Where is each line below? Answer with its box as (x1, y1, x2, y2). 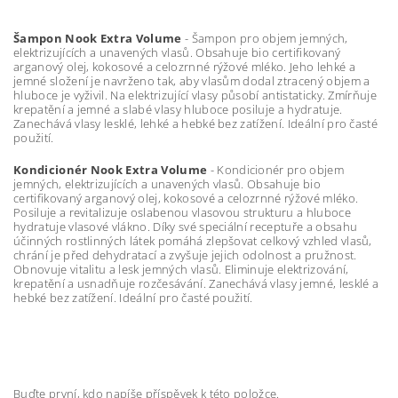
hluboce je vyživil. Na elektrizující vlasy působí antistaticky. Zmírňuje (13, 86, 378, 103)
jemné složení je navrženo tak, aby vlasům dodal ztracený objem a (13, 72, 370, 89)
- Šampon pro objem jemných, (185, 29, 348, 46)
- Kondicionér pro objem (210, 161, 344, 178)
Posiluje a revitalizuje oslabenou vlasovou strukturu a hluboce (13, 203, 351, 220)
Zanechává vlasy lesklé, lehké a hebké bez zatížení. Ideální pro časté (13, 115, 378, 131)
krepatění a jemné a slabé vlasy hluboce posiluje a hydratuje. (13, 100, 343, 117)
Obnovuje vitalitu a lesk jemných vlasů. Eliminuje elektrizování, (13, 260, 349, 277)
